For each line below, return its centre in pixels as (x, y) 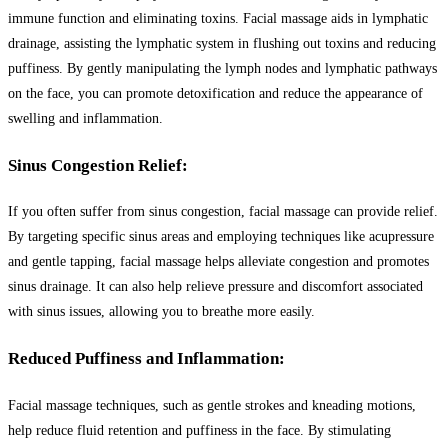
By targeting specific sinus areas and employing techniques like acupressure (221, 237)
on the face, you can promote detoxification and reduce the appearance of (215, 94)
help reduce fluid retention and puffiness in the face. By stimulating (199, 430)
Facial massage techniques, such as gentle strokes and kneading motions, (212, 405)
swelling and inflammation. (85, 119)
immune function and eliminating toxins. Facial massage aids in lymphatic (218, 19)
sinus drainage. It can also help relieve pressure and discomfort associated (215, 287)
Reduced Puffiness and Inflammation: (146, 358)
